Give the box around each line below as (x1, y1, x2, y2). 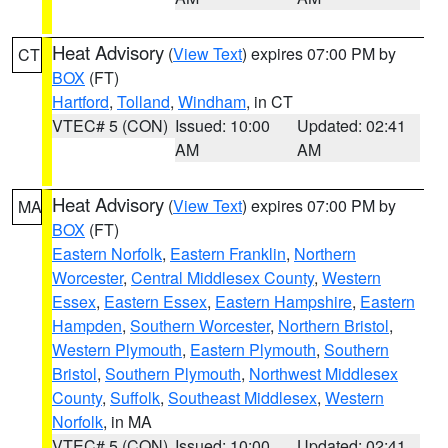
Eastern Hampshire (215, 290, 352, 313)
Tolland (117, 90, 170, 113)
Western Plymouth (52, 338, 182, 361)
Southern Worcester (130, 314, 270, 337)
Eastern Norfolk (52, 242, 162, 265)
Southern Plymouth (105, 362, 241, 385)
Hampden (52, 314, 122, 337)
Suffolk (110, 386, 160, 409)
